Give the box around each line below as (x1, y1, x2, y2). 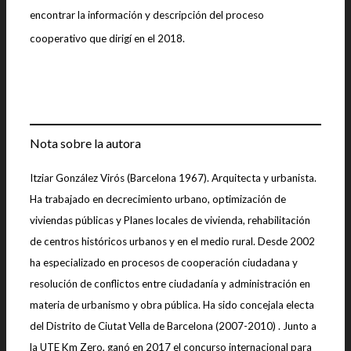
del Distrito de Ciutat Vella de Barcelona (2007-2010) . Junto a (30, 319, 317, 332)
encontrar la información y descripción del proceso (30, 9, 264, 22)
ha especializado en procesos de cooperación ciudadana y (30, 255, 298, 269)
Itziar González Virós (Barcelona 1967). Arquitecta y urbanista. (30, 171, 317, 184)
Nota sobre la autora (30, 135, 141, 150)
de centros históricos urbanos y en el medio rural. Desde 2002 (30, 234, 315, 248)
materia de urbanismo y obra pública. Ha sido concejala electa (30, 298, 314, 311)
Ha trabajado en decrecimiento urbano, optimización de (30, 192, 286, 205)
